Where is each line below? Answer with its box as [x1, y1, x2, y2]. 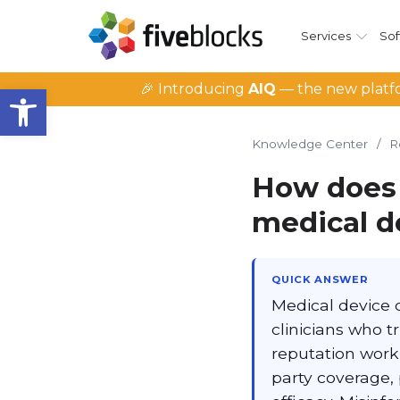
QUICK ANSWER [271, 273, 369, 286]
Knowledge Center [252, 137, 368, 151]
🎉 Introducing [140, 80, 248, 97]
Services [300, 29, 351, 43]
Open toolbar [8, 79, 108, 114]
